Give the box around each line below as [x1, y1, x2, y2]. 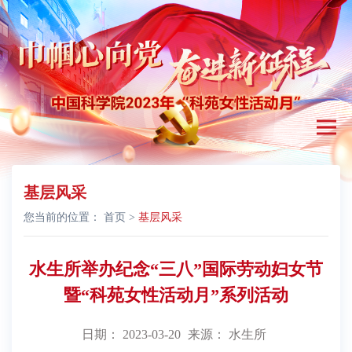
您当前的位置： [24, 211, 104, 224]
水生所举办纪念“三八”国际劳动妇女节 [29, 259, 323, 280]
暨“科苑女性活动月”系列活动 [64, 285, 288, 306]
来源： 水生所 [188, 328, 266, 342]
